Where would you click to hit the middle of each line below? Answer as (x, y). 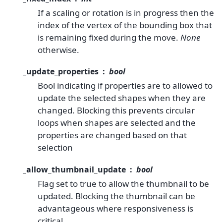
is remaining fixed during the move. (109, 38)
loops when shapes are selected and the (117, 123)
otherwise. (58, 50)
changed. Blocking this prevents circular (116, 111)
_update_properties (61, 72)
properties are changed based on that (112, 135)
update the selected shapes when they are (122, 98)
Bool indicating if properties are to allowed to (125, 86)
